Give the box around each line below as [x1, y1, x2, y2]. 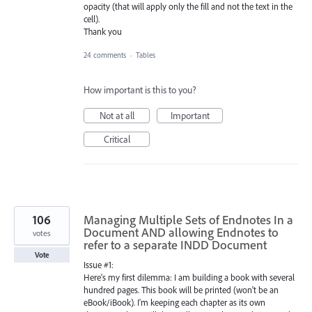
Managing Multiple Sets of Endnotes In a [84, 212, 293, 228]
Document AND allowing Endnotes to [84, 224, 279, 241]
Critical [103, 133, 130, 146]
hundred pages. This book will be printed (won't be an [84, 284, 279, 296]
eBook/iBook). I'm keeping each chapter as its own [84, 297, 265, 309]
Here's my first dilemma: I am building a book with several [84, 272, 295, 283]
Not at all [99, 109, 134, 123]
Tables [136, 50, 155, 61]
